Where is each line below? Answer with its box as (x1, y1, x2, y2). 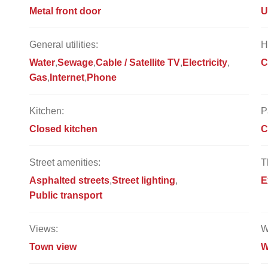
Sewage (57, 57, 93, 68)
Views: (29, 223, 58, 234)
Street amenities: (29, 157, 100, 167)
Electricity (182, 57, 227, 68)
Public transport (29, 190, 102, 200)
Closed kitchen (29, 123, 98, 134)
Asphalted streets (29, 175, 109, 185)
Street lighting (112, 175, 175, 185)
